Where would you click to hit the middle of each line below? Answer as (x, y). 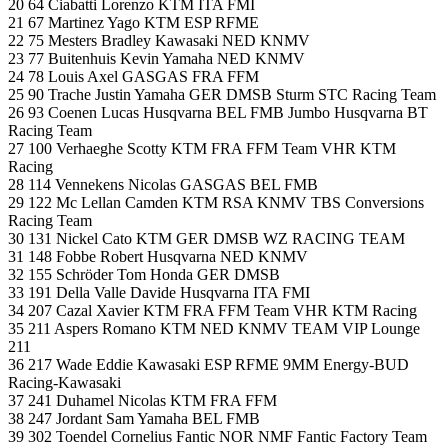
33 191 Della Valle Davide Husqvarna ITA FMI (159, 293)
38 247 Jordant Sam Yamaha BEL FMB (134, 419)
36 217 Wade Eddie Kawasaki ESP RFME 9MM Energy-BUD (208, 365)
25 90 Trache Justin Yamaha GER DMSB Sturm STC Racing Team (222, 95)
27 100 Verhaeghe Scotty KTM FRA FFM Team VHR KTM (202, 149)
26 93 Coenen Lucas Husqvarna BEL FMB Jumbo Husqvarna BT (218, 113)
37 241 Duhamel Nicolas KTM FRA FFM (142, 401)
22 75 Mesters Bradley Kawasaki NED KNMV (159, 41)
